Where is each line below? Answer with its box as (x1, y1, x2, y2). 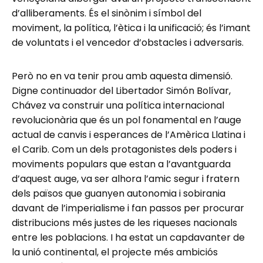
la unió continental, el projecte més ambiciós (12, 245, 218, 259)
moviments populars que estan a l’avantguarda (12, 157, 231, 171)
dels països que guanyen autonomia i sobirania (12, 187, 225, 201)
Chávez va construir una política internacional (12, 99, 224, 113)
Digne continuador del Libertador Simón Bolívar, (12, 84, 231, 98)
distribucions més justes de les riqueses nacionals (12, 216, 237, 230)
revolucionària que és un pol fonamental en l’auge (12, 113, 241, 127)
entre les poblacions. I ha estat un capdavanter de (12, 231, 245, 245)
